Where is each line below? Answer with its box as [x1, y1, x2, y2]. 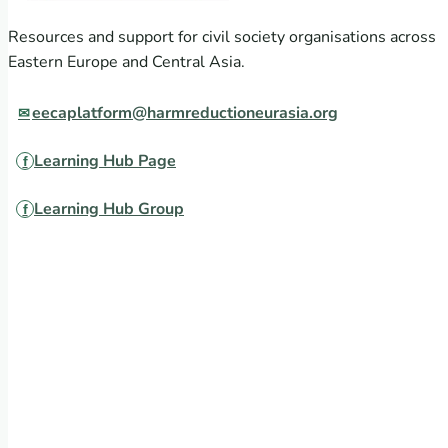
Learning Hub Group [34, 198, 184, 221]
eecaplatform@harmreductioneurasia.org [32, 102, 338, 125]
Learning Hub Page [34, 150, 176, 173]
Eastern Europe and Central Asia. [8, 51, 245, 74]
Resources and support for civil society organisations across [8, 26, 436, 49]
